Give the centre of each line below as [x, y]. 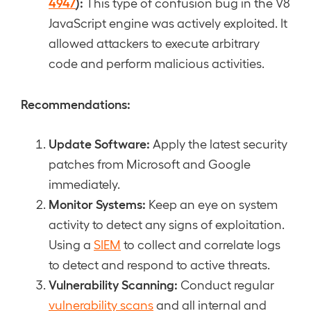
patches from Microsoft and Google [150, 163]
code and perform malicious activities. [157, 63]
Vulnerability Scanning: [113, 284]
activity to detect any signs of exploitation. [167, 224]
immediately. [84, 184]
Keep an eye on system [212, 204]
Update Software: [99, 143]
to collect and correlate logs [201, 244]
